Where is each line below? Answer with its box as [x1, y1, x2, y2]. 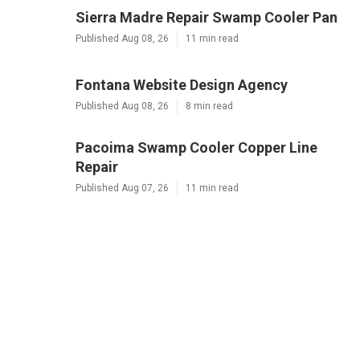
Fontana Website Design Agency [76, 76, 288, 94]
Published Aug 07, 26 [76, 182, 169, 194]
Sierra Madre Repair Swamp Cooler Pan [76, 9, 337, 27]
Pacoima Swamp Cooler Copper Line [76, 139, 317, 157]
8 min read [186, 100, 233, 112]
